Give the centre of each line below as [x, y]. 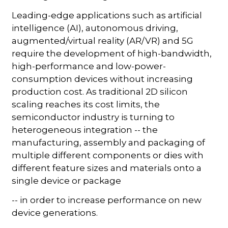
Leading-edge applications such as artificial [107, 15]
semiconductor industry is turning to [93, 117]
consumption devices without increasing [103, 79]
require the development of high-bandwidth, [112, 53]
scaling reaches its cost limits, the [86, 104]
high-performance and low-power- [89, 66]
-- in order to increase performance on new [107, 200]
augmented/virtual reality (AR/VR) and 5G [103, 40]
